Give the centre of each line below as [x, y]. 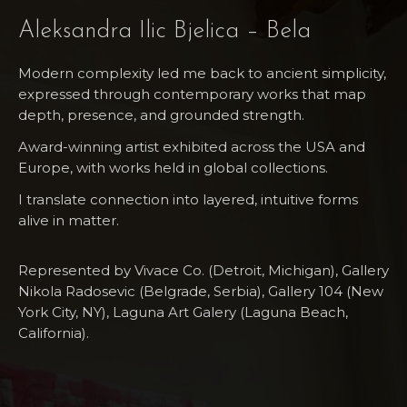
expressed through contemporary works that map [192, 94]
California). [54, 333]
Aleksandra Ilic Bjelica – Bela [164, 31]
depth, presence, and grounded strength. [161, 114]
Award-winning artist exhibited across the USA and [192, 146]
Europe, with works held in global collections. [173, 167]
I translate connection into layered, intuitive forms [188, 199]
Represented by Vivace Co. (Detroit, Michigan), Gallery [203, 270]
